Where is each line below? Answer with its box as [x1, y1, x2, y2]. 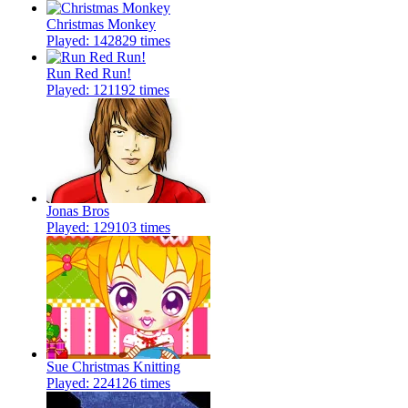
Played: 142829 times [46, 33, 170, 49]
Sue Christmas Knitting [46, 359, 180, 375]
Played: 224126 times [46, 375, 170, 392]
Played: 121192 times [46, 82, 169, 98]
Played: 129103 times [46, 219, 170, 236]
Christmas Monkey [46, 16, 156, 33]
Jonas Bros [46, 203, 109, 219]
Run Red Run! [46, 66, 131, 82]
